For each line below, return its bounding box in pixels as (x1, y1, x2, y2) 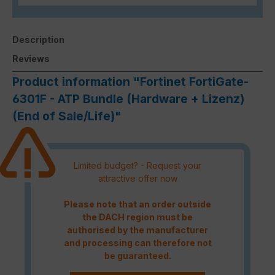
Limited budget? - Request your (74, 160, 201, 171)
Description (12, 34, 64, 45)
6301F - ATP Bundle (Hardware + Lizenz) (12, 91, 244, 106)
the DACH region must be (82, 211, 193, 222)
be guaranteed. (104, 250, 171, 261)
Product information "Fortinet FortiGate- (12, 74, 249, 89)
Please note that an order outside (64, 198, 211, 209)
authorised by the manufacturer (67, 224, 208, 235)
